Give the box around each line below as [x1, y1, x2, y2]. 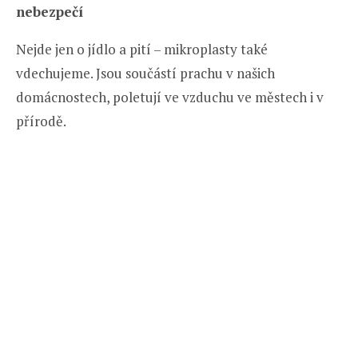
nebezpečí [16, 2, 83, 21]
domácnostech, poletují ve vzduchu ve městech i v [16, 87, 324, 106]
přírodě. [16, 111, 66, 130]
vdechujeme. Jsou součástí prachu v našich [16, 63, 275, 82]
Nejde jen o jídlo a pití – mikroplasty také [16, 39, 268, 58]
